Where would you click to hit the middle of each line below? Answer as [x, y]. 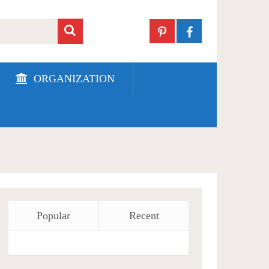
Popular [54, 216]
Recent [144, 216]
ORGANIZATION [73, 79]
